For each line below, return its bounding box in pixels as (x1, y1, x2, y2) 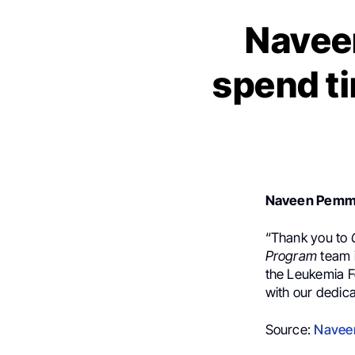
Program (265, 247, 318, 264)
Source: (265, 321, 315, 338)
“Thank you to (265, 229, 351, 246)
